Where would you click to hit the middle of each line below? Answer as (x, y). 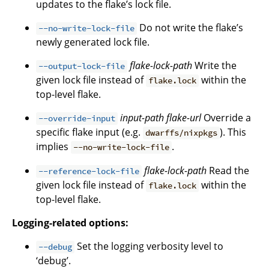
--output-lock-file (82, 66)
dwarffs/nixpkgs (182, 133)
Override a (226, 118)
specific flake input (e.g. (89, 132)
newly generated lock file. (93, 42)
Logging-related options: (70, 223)
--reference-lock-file (89, 171)
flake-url (184, 118)
